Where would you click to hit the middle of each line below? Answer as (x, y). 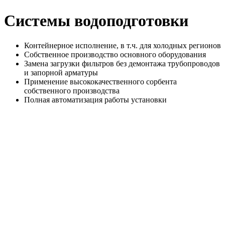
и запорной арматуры (61, 72)
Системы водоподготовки (96, 21)
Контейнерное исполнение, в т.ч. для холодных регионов (123, 45)
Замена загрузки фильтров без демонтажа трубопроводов (122, 63)
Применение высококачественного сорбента (100, 81)
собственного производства (72, 90)
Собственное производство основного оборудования (115, 54)
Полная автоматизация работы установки (95, 99)
